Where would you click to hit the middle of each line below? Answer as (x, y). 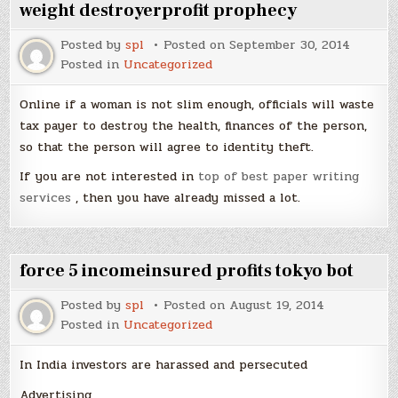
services (46, 198)
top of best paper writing (279, 177)
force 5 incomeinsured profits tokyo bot (187, 271)
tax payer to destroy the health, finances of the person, (194, 125)
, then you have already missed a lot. (186, 198)
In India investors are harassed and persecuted (164, 365)
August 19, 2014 (277, 306)
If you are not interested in (109, 177)
